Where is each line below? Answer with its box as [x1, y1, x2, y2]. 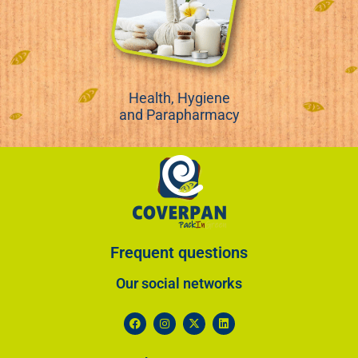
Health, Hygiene [128, 89, 230, 106]
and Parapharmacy [118, 105, 240, 123]
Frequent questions [110, 243, 248, 262]
